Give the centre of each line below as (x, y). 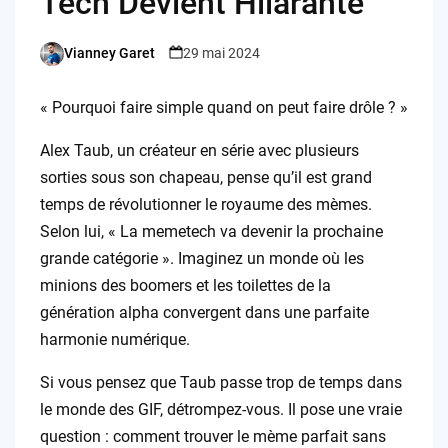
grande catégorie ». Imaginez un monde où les (201, 258)
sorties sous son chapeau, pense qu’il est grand (205, 177)
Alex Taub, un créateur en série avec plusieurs (199, 150)
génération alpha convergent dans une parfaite (204, 312)
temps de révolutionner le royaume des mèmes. (205, 204)
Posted (60, 62)
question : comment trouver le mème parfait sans (212, 436)
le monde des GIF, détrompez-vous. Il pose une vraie (220, 409)
